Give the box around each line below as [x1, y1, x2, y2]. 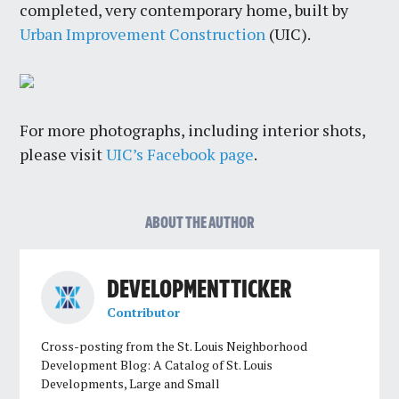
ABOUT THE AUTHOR [144, 216, 255, 232]
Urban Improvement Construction [20, 23, 266, 45]
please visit [20, 143, 107, 166]
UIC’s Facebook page [106, 143, 255, 166]
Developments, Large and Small [41, 375, 221, 393]
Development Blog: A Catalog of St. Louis [41, 356, 273, 374]
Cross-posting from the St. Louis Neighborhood [41, 338, 308, 355]
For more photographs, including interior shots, [20, 119, 366, 142]
